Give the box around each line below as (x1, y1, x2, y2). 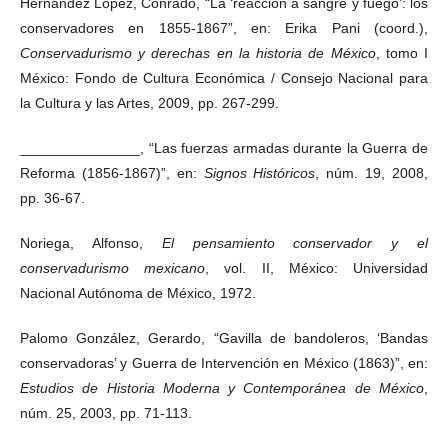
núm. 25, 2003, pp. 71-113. (20, 404, 192, 421)
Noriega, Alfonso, (20, 234, 162, 251)
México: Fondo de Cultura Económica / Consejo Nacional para (20, 69, 428, 86)
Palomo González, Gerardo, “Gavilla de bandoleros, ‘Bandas (20, 329, 428, 346)
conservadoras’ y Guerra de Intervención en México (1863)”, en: (20, 354, 428, 371)
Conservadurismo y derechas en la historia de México (20, 44, 376, 61)
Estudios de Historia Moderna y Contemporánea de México (20, 379, 424, 396)
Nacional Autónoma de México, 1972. (20, 284, 256, 301)
